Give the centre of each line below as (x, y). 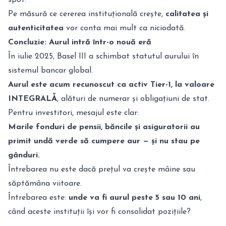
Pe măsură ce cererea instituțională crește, (87, 14)
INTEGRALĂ (33, 99)
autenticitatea (36, 28)
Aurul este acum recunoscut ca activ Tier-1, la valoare (111, 85)
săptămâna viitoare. (45, 184)
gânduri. (24, 155)
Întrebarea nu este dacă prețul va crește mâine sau (102, 169)
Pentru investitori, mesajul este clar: (73, 113)
